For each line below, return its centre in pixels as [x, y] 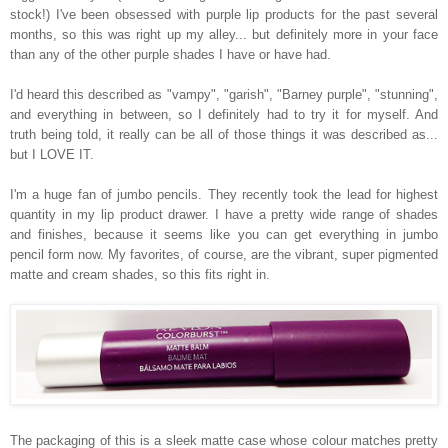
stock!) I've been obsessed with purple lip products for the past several [224, 14]
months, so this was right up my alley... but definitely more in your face [224, 34]
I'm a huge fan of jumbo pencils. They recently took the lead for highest [224, 194]
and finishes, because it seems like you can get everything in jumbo [224, 234]
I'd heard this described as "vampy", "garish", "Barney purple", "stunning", [224, 94]
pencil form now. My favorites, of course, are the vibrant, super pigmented [224, 254]
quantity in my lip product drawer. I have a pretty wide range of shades [224, 214]
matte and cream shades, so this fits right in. [142, 274]
